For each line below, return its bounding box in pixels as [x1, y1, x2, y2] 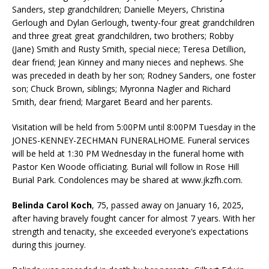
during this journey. [12, 238, 86, 250]
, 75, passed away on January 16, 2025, [92, 199, 244, 211]
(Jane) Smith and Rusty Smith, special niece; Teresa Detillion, [12, 43, 246, 55]
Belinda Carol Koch [12, 199, 92, 211]
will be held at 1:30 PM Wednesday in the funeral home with [12, 147, 244, 159]
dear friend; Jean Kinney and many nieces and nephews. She [12, 56, 244, 68]
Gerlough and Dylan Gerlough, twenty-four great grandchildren [12, 16, 255, 28]
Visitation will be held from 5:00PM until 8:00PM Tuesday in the [12, 121, 256, 133]
